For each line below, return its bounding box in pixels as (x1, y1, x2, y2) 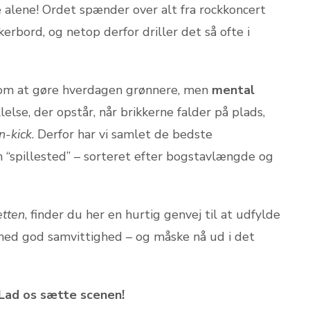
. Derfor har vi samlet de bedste (32, 126, 212, 143)
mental (212, 82, 255, 98)
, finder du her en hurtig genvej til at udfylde (25, 206, 280, 223)
